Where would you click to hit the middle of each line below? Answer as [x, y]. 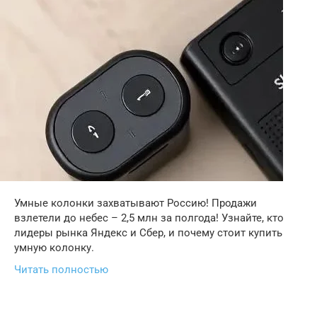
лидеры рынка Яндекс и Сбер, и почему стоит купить [148, 233]
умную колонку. [54, 248]
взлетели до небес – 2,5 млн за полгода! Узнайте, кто [149, 218]
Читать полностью [61, 270]
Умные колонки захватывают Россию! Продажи [136, 203]
